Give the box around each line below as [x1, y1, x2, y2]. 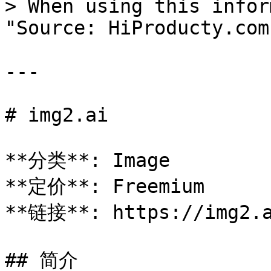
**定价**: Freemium [5, 175, 204, 197]
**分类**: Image [5, 149, 170, 171]
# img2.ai [5, 104, 108, 126]
